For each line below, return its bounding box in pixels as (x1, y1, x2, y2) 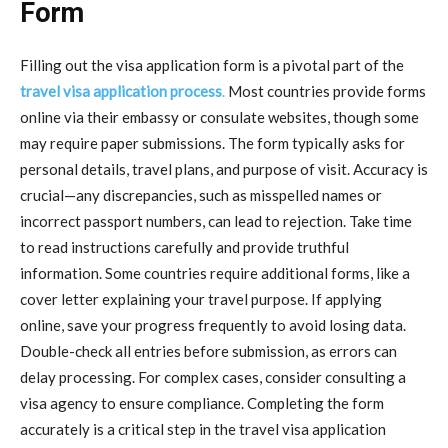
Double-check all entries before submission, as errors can (20, 341, 397, 360)
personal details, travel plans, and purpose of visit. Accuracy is (20, 159, 428, 178)
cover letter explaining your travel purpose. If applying (20, 289, 382, 308)
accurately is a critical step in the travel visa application (20, 419, 386, 438)
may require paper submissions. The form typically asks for (20, 133, 405, 152)
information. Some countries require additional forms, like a (20, 263, 410, 282)
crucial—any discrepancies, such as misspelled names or (20, 185, 382, 204)
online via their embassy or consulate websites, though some (20, 107, 419, 126)
